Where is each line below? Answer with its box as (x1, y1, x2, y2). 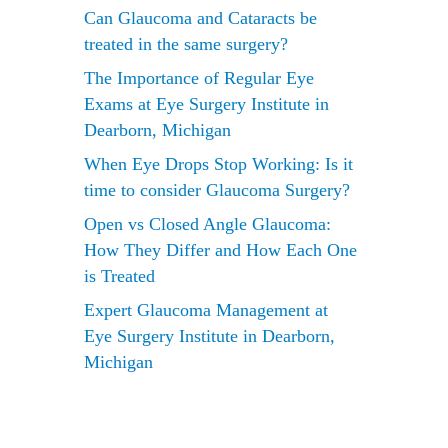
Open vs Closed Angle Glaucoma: (84, 214, 332, 234)
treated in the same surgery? (84, 34, 289, 54)
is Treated (84, 266, 156, 286)
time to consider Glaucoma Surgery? (84, 180, 351, 200)
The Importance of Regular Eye (84, 68, 315, 88)
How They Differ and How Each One (84, 240, 358, 260)
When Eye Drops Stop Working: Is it (84, 154, 354, 174)
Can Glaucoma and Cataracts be (84, 8, 318, 28)
